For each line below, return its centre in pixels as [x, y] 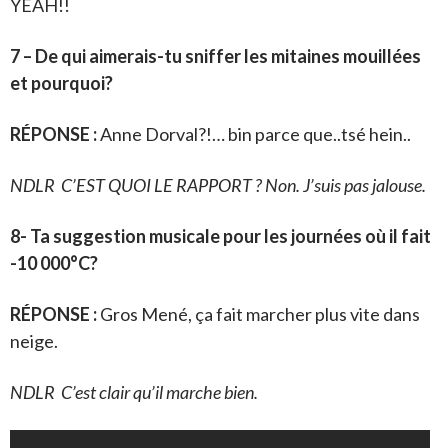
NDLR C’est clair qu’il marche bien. [135, 392]
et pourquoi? [61, 83]
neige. [34, 341]
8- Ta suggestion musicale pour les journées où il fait [220, 236]
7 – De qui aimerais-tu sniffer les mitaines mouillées [215, 56]
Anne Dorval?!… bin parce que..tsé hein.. [254, 134]
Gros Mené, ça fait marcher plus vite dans [260, 314]
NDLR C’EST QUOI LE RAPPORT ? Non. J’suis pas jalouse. [219, 185]
